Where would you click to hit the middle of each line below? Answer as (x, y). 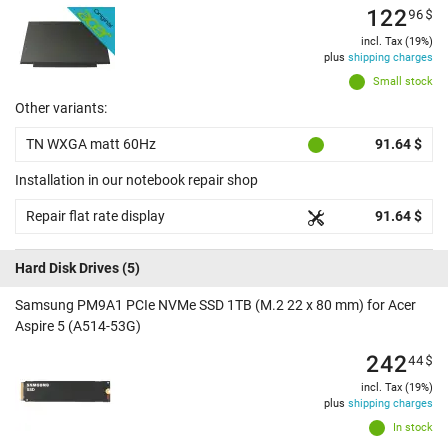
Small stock (403, 82)
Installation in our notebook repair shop (136, 180)
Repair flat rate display (95, 216)
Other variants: (61, 108)
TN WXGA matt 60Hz (91, 144)
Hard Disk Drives (67, 268)
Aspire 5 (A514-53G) (78, 326)
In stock (413, 428)
